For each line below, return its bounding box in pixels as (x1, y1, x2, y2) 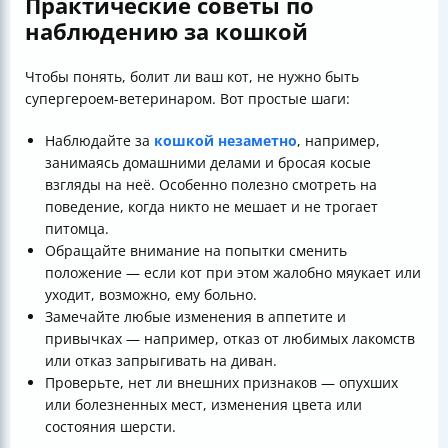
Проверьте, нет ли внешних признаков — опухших (45, 373, 398, 393)
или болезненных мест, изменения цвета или (45, 395, 362, 415)
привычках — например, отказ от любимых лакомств (45, 329, 415, 349)
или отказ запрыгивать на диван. (45, 351, 277, 371)
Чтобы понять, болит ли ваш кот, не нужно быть (25, 67, 359, 87)
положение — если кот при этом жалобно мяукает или (45, 263, 421, 283)
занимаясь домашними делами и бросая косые (45, 153, 371, 173)
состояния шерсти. (45, 417, 176, 437)
